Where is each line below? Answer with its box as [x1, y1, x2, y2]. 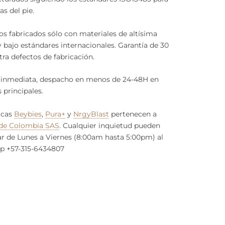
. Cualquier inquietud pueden [59, 121, 160, 130]
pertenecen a [109, 109, 157, 119]
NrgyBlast [73, 109, 109, 119]
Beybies [14, 109, 42, 119]
